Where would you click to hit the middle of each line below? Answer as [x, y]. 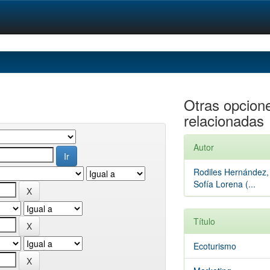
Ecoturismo [215, 246]
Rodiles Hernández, [231, 172]
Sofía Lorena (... [224, 184]
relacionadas [224, 120]
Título [204, 221]
